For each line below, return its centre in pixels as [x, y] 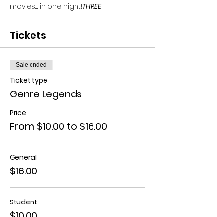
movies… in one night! [46, 6]
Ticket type [29, 80]
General [23, 157]
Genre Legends [46, 94]
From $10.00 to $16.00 [58, 126]
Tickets [28, 35]
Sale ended [31, 65]
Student [23, 202]
